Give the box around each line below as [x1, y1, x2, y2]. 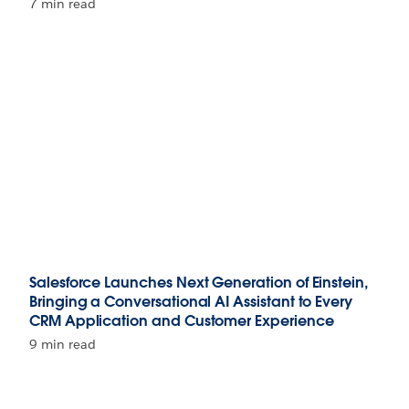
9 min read [29, 336, 96, 352]
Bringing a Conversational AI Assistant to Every [29, 292, 352, 311]
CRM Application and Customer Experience [29, 311, 334, 330]
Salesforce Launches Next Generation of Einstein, [29, 273, 368, 292]
